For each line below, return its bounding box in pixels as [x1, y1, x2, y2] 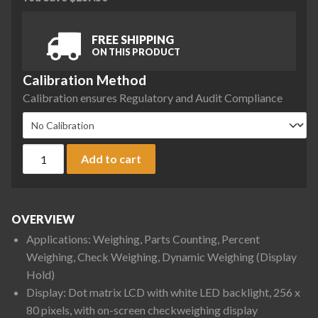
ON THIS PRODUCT [91, 45, 180, 57]
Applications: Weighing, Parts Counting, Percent [26, 232, 260, 246]
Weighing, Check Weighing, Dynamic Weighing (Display [26, 250, 297, 264]
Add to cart [81, 151, 142, 165]
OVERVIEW [11, 212, 75, 226]
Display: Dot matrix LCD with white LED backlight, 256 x [26, 285, 300, 300]
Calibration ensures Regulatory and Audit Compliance [23, 90, 283, 104]
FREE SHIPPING [91, 32, 174, 46]
